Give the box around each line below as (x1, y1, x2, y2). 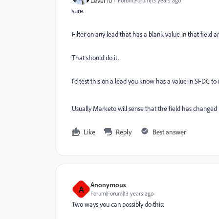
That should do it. (72, 53, 120, 62)
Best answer (153, 128, 186, 136)
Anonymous (90, 180, 126, 189)
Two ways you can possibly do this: (72, 200, 164, 208)
